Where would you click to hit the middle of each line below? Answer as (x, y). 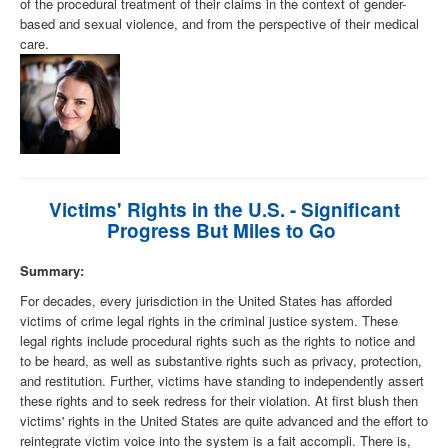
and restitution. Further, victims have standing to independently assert (222, 381)
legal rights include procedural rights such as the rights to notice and (217, 341)
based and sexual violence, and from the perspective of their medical (219, 24)
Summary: (52, 271)
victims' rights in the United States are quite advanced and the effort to (224, 421)
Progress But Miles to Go (224, 231)
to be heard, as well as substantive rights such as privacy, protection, (221, 361)
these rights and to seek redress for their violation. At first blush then (219, 401)
